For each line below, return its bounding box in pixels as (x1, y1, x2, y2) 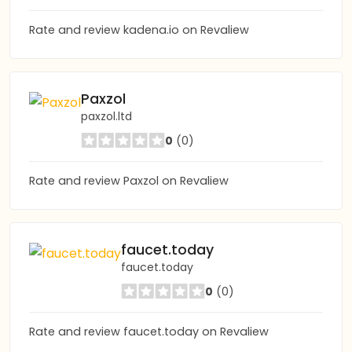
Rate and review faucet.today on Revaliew (29, 324, 269, 339)
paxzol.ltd (81, 108, 132, 124)
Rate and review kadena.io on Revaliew (29, 22, 249, 38)
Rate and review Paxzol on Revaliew (29, 173, 229, 189)
